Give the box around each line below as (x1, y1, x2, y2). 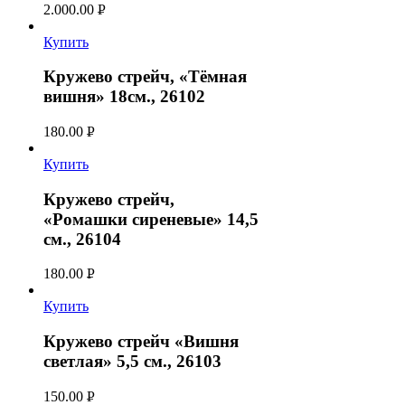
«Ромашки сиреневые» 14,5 (43, 209, 259, 229)
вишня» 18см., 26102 (43, 87, 205, 107)
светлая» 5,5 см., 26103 (43, 352, 221, 372)
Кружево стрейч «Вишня (43, 332, 239, 352)
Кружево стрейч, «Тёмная (43, 67, 247, 87)
